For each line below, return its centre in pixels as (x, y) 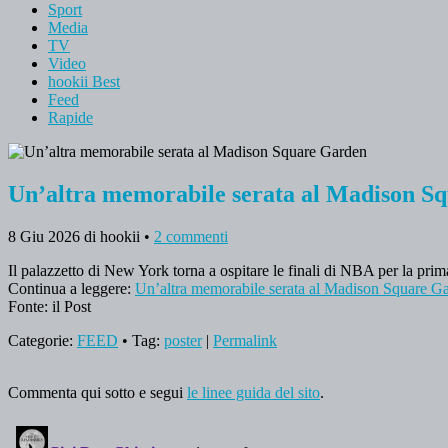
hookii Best (84, 81)
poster (183, 340)
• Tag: (141, 340)
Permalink (245, 340)
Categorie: (42, 340)
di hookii (112, 236)
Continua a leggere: (71, 288)
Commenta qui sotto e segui (97, 392)
